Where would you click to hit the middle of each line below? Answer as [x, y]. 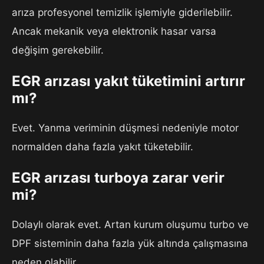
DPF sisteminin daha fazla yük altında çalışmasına [130, 243]
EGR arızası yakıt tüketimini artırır [128, 81]
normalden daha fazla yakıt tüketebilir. [103, 147]
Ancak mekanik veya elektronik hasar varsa [114, 32]
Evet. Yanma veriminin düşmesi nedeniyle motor [125, 128]
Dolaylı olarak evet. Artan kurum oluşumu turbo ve [130, 225]
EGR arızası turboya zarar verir [118, 178]
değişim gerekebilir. [58, 50]
